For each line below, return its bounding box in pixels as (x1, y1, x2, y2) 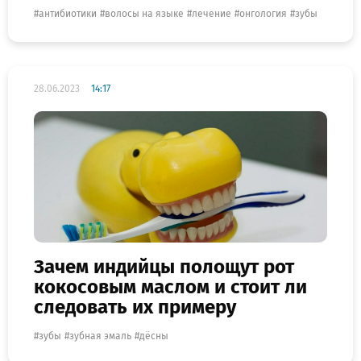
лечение (192, 8, 231, 20)
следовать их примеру (34, 295, 236, 318)
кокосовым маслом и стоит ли (34, 275, 307, 298)
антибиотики (39, 8, 97, 20)
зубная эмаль (69, 330, 131, 342)
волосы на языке (105, 8, 184, 20)
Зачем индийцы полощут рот (34, 255, 294, 278)
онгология (239, 8, 287, 20)
